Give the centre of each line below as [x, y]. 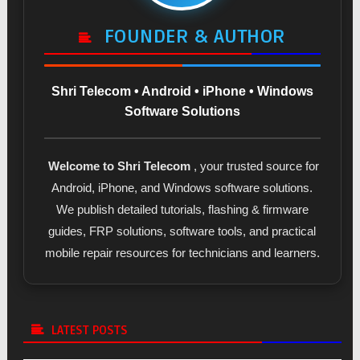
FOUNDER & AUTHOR [192, 37]
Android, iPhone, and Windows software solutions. [182, 188]
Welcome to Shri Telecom [120, 166]
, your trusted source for [257, 166]
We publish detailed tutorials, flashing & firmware [182, 210]
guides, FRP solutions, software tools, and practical [182, 231]
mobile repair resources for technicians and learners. [182, 253]
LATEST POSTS [89, 330]
